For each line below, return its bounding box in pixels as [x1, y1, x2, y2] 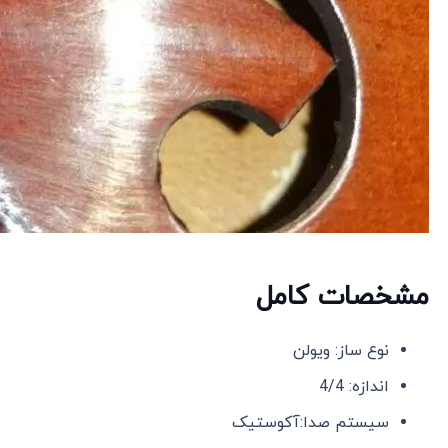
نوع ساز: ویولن [293, 339, 390, 362]
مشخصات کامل [256, 277, 430, 316]
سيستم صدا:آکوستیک [232, 411, 390, 434]
